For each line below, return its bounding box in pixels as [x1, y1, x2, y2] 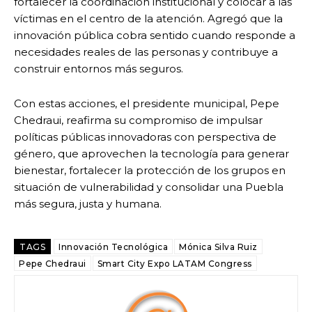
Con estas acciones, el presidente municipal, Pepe [14, 97, 279, 111]
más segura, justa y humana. [14, 197, 162, 211]
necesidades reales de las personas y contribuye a [14, 45, 278, 59]
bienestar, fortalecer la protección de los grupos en [14, 164, 286, 178]
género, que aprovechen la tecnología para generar [14, 147, 289, 161]
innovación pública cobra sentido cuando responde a [14, 29, 295, 42]
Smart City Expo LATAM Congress [97, 258, 252, 270]
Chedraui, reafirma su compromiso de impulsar [14, 114, 263, 127]
